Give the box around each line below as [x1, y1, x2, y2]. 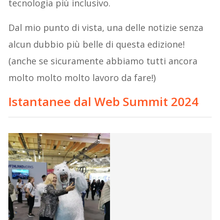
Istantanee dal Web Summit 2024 [8, 93, 199, 110]
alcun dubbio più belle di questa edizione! [8, 38, 185, 50]
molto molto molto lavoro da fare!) [8, 71, 156, 83]
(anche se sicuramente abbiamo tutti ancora [8, 55, 198, 67]
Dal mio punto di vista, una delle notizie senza [8, 21, 204, 33]
